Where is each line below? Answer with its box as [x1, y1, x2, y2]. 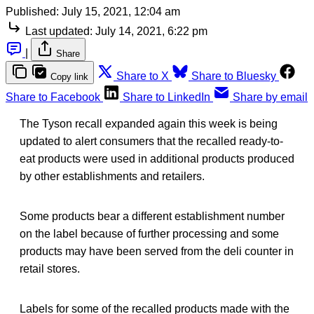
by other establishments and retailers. [20, 170, 205, 182]
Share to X [116, 69, 169, 82]
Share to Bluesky [191, 69, 276, 82]
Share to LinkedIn [123, 90, 210, 103]
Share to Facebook [6, 90, 100, 103]
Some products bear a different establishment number [20, 210, 285, 222]
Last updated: [25, 25, 93, 37]
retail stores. [20, 262, 80, 275]
